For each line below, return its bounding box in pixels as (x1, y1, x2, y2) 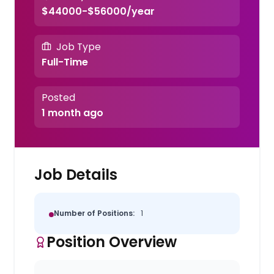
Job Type (56, 40, 101, 53)
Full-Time (41, 55, 88, 70)
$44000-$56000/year (41, 4, 155, 18)
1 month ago (41, 105, 103, 120)
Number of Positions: (54, 207, 135, 218)
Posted (41, 91, 75, 104)
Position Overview (46, 231, 177, 252)
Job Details (34, 164, 118, 185)
